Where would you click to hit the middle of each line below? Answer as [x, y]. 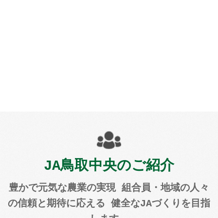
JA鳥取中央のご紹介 [109, 166]
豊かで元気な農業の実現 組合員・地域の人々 [109, 188]
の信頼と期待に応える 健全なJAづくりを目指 [109, 204]
